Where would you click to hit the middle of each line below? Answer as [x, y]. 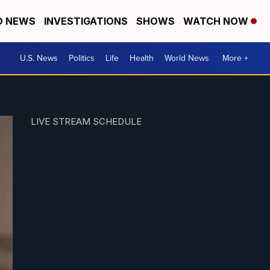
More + [235, 58]
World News [187, 58]
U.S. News [39, 58]
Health [142, 58]
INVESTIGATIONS [86, 21]
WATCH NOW [217, 21]
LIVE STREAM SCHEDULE [86, 122]
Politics [82, 58]
